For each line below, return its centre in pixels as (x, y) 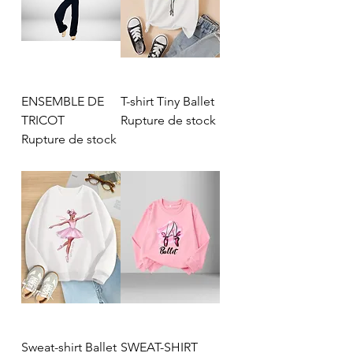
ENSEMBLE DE (63, 102)
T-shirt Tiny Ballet (167, 102)
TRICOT (43, 121)
